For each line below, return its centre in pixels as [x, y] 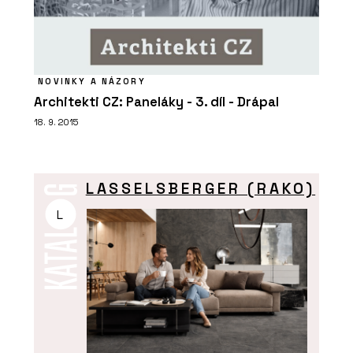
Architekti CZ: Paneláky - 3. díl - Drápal [156, 102]
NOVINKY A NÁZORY [92, 81]
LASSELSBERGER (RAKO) [201, 188]
